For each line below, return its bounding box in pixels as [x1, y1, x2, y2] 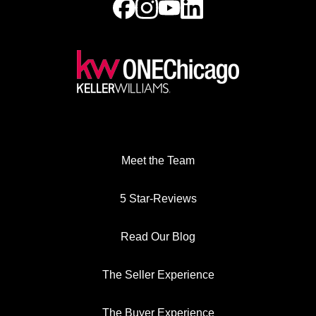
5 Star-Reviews [119, 193, 197, 205]
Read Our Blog [121, 231, 195, 243]
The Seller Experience [102, 269, 214, 281]
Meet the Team [121, 154, 195, 167]
